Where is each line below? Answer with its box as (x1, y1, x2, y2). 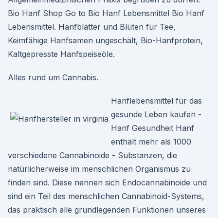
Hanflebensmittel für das (111, 96, 202, 106)
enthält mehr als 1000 (111, 137, 191, 146)
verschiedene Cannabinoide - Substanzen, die (8, 150, 177, 160)
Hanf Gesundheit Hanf (111, 123, 194, 133)
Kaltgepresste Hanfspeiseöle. (8, 49, 115, 59)
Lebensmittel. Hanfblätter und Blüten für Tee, (8, 22, 176, 32)
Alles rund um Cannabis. (8, 73, 98, 82)
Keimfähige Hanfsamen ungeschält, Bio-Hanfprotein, (8, 36, 203, 45)
